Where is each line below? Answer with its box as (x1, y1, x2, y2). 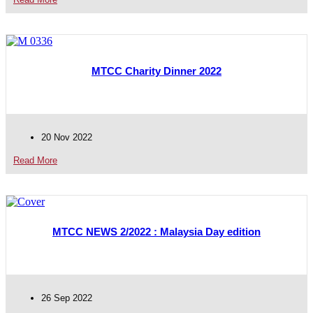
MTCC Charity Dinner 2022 (92, 65, 221, 77)
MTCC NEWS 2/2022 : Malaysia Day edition (52, 226, 261, 238)
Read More (13, 155, 57, 166)
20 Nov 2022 (41, 132, 92, 143)
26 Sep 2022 (41, 293, 92, 303)
